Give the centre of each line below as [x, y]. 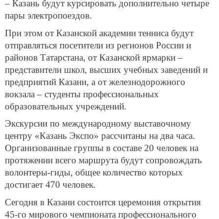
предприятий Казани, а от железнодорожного [95, 82]
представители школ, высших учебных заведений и [106, 69]
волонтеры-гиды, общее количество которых [94, 173]
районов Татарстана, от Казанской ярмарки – [94, 57]
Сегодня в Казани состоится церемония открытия [103, 202]
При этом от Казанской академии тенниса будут [99, 33]
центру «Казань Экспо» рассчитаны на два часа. [100, 136]
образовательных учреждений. [66, 106]
